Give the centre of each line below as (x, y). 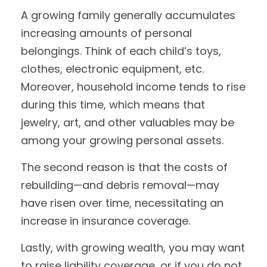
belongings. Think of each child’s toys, (121, 51)
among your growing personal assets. (122, 140)
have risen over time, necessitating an (122, 203)
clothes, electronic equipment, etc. (112, 69)
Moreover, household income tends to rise (133, 87)
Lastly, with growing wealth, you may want (133, 248)
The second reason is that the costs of (124, 167)
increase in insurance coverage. (105, 221)
